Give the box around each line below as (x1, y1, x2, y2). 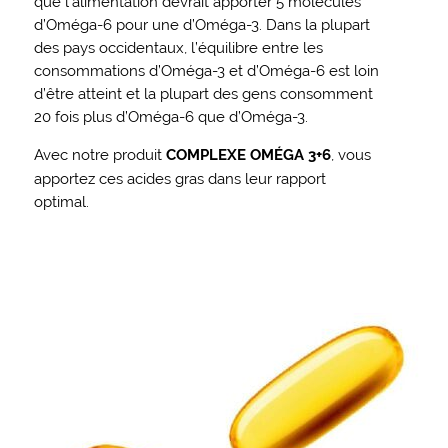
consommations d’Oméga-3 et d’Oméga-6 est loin (33, 61, 379, 79)
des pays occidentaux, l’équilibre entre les (33, 38, 323, 56)
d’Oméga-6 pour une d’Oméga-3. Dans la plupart (33, 15, 370, 33)
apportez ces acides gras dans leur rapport (33, 169, 326, 187)
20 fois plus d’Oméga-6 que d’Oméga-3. (33, 107, 308, 125)
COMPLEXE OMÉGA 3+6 (165, 145, 331, 164)
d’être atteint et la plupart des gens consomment (33, 84, 373, 102)
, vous (330, 145, 371, 163)
